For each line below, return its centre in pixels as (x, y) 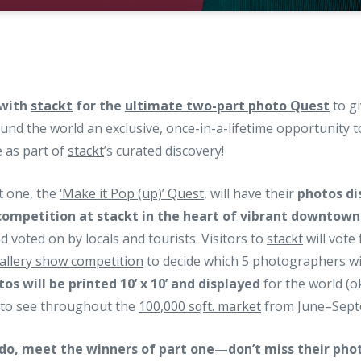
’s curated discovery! (164, 151)
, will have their (251, 193)
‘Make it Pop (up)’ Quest (132, 193)
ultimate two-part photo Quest (227, 106)
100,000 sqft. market (200, 306)
